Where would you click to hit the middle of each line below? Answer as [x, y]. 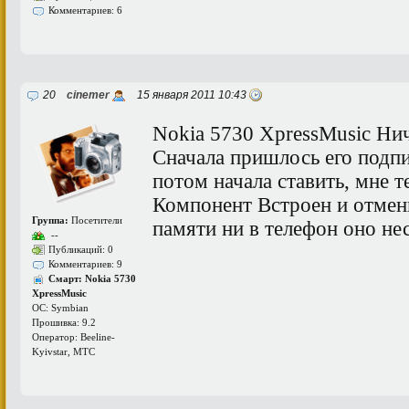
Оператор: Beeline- [73, 337]
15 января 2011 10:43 [189, 95]
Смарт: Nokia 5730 [92, 278]
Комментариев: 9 [85, 264]
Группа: [50, 220]
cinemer [88, 95]
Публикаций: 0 [81, 249]
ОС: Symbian [60, 308]
